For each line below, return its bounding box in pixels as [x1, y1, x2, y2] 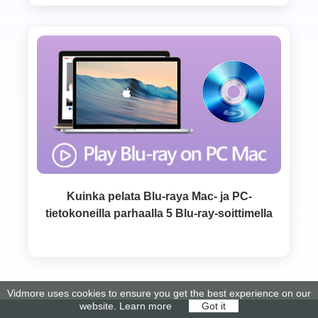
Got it [202, 300, 226, 312]
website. [79, 300, 119, 312]
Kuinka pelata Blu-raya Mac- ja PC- [66, 190, 252, 203]
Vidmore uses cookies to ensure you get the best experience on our [7, 287, 311, 299]
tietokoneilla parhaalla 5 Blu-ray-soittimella [45, 207, 273, 220]
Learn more [119, 300, 172, 312]
